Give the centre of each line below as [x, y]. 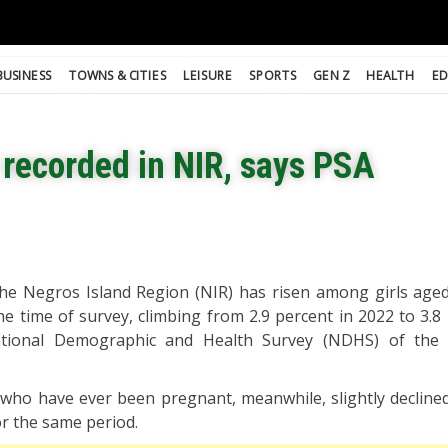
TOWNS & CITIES [117, 74]
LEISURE [208, 74]
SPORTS [273, 74]
